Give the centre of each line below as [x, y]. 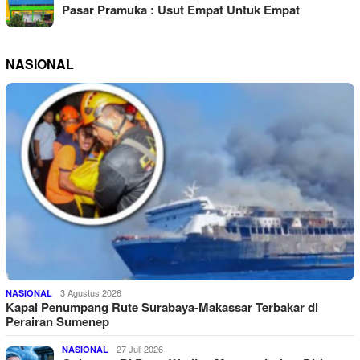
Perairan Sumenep [57, 321]
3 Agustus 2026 [91, 292]
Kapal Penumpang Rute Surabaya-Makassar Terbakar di [162, 307]
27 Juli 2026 [140, 348]
